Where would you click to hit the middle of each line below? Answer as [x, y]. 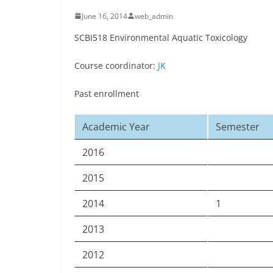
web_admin [154, 16]
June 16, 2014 [105, 16]
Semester [238, 126]
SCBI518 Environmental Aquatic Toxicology [161, 37]
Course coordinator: [116, 65]
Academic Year [116, 126]
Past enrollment [107, 93]
